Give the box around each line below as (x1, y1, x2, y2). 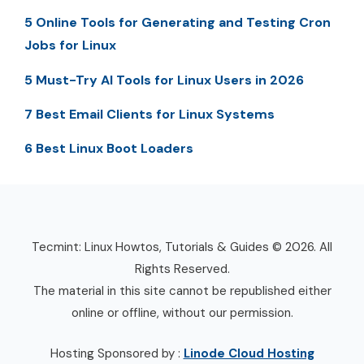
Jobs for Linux (24, 37, 116, 54)
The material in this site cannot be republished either (32, 283, 331, 300)
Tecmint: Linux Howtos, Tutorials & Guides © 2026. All (32, 239, 332, 256)
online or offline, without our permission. (71, 305, 293, 322)
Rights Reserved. (134, 261, 230, 278)
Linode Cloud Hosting (183, 344, 314, 362)
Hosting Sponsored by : (50, 344, 184, 362)
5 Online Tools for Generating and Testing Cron (24, 14, 331, 32)
